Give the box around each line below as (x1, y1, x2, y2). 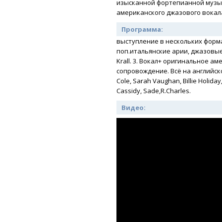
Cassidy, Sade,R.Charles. (116, 86, 191, 95)
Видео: (121, 103, 147, 112)
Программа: (121, 25, 165, 34)
